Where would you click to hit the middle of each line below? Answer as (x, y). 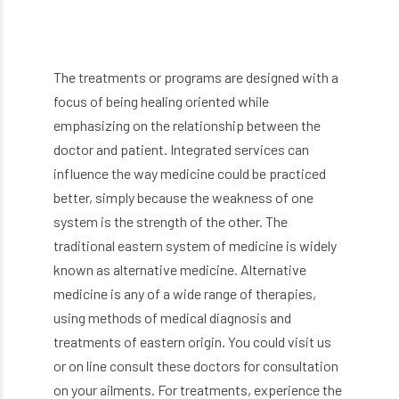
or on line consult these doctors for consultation (196, 366)
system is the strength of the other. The (171, 222)
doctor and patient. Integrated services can (181, 150)
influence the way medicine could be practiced (190, 174)
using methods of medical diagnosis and (172, 318)
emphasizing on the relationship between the (187, 126)
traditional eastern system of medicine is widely (195, 246)
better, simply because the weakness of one (183, 198)
